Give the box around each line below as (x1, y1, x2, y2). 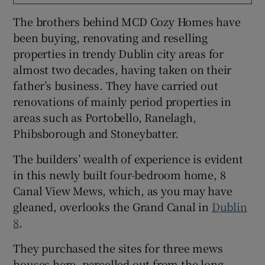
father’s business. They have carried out (13, 77, 218, 93)
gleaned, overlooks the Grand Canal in (13, 199, 212, 215)
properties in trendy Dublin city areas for (13, 46, 224, 62)
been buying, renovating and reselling (13, 30, 208, 46)
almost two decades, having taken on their (13, 62, 232, 77)
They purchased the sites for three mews (13, 240, 223, 256)
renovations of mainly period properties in (13, 93, 232, 109)
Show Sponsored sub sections (117, 25, 231, 33)
